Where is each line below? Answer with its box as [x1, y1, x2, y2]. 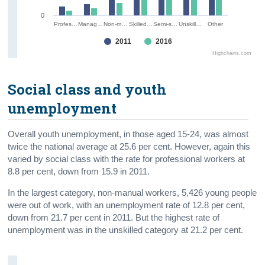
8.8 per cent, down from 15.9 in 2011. [8, 166, 150, 176]
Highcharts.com [212, 50, 252, 56]
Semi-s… [153, 20, 178, 27]
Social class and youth [8, 79, 167, 99]
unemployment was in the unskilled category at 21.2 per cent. [8, 225, 244, 235]
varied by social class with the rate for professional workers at [8, 154, 245, 164]
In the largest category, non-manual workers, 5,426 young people [8, 188, 257, 198]
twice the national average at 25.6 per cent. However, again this [8, 141, 251, 151]
